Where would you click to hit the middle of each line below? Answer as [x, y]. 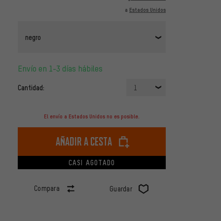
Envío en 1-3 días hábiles [62, 69]
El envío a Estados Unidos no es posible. [92, 117]
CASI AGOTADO [92, 163]
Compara [47, 188]
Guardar [121, 189]
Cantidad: [31, 88]
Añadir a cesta [84, 142]
